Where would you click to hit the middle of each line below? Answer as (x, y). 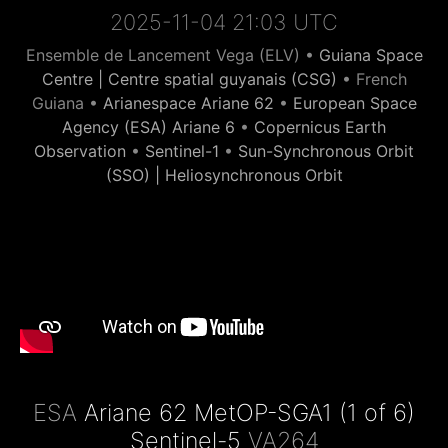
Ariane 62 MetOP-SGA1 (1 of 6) (249, 412)
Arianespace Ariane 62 (188, 103)
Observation (80, 151)
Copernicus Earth (320, 127)
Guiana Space (370, 55)
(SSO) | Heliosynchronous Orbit (224, 175)
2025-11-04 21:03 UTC (224, 22)
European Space (354, 103)
